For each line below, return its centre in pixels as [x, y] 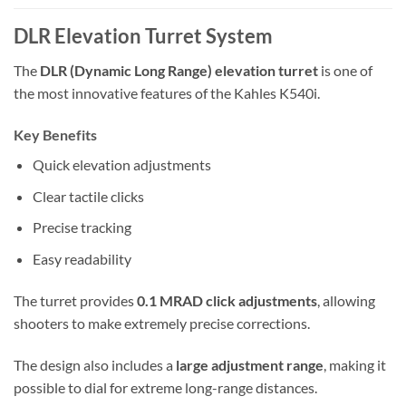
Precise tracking [82, 227]
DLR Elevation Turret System [143, 36]
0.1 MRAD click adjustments [227, 300]
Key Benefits [55, 135]
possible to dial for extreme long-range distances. [165, 387]
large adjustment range [250, 364]
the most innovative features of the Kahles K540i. [167, 93]
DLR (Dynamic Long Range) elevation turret [179, 71]
